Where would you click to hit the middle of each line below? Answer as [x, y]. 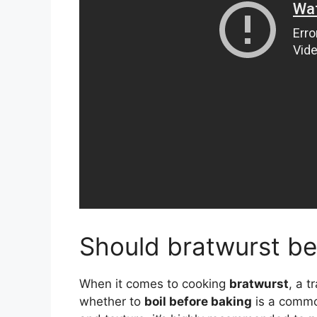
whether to [112, 302]
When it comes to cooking [154, 284]
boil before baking [198, 302]
